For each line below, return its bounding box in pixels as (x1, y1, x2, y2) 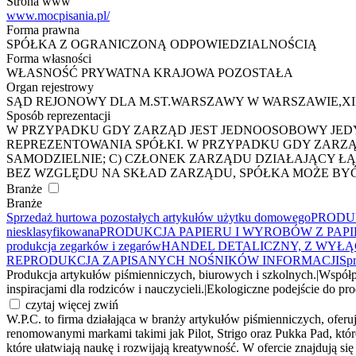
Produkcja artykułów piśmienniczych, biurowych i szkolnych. (6, 268, 316, 282)
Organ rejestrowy (6, 80, 94, 95)
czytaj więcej (25, 298, 91, 312)
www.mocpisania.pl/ (6, 9, 110, 23)
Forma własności (6, 52, 91, 66)
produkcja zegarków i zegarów (6, 239, 161, 253)
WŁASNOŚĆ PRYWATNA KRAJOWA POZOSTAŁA (6, 66, 293, 80)
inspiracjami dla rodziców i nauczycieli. (6, 282, 204, 296)
